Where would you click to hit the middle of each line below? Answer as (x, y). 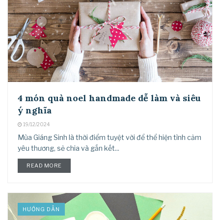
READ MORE (44, 165)
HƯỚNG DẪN (41, 209)
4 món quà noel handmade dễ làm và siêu (109, 98)
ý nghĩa (35, 110)
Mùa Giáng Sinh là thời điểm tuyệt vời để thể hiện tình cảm (110, 137)
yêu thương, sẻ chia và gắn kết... (69, 148)
